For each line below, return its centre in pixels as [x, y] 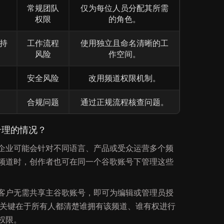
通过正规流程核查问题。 [124, 102]
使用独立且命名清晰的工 [124, 43]
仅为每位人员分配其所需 [124, 8]
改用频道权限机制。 [124, 78]
